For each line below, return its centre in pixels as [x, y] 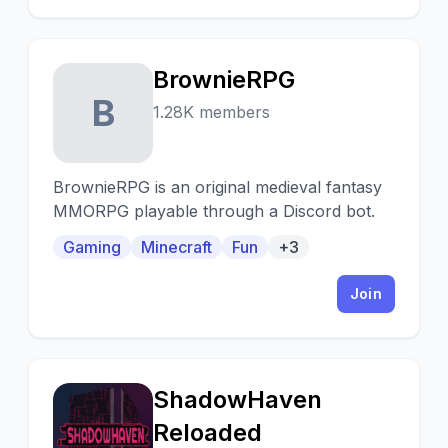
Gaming [92, 247]
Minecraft [176, 247]
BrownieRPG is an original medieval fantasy [217, 187]
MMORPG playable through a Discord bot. [214, 211]
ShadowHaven [237, 399]
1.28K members [211, 112]
